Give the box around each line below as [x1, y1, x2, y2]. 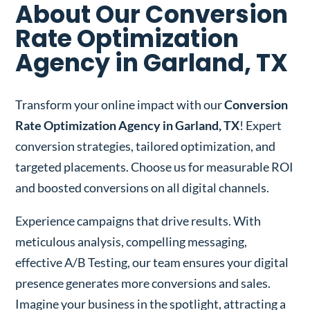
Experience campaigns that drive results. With [15, 212, 262, 228]
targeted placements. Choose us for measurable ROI [15, 158, 294, 174]
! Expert [239, 117, 282, 133]
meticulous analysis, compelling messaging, [15, 233, 248, 249]
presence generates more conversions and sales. [15, 275, 271, 291]
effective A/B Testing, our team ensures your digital [15, 254, 289, 270]
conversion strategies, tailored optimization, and [15, 138, 276, 154]
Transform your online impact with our [15, 96, 225, 112]
